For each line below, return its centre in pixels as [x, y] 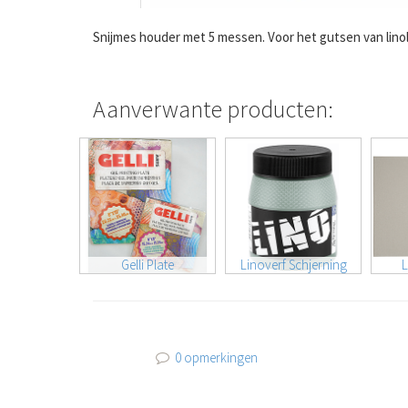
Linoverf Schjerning [293, 265]
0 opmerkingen [217, 357]
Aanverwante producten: [213, 109]
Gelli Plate [148, 265]
